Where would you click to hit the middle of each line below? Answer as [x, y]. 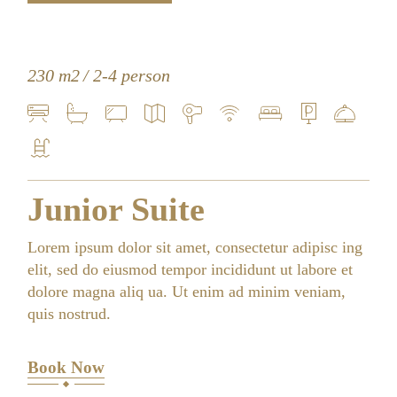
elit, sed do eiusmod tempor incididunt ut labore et [191, 269]
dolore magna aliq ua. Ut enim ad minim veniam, [187, 292]
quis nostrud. [70, 314]
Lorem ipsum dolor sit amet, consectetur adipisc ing [195, 247]
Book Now [66, 367]
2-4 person [132, 75]
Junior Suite [117, 209]
